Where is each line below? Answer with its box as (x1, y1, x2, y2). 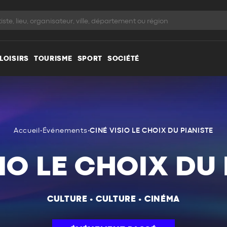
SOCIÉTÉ (107, 55, 139, 62)
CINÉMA (144, 195, 180, 203)
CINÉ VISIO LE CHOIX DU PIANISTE (90, 127, 213, 134)
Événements (42, 127, 88, 134)
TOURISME (33, 55, 72, 62)
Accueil (13, 127, 40, 134)
